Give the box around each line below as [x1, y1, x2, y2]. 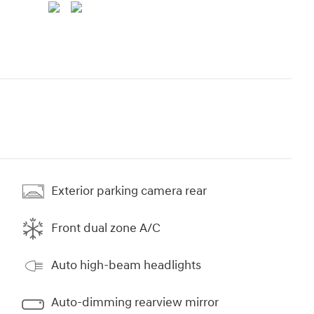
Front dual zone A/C [51, 220, 161, 237]
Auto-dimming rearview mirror [51, 294, 219, 311]
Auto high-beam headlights [51, 257, 201, 274]
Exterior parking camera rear [51, 183, 207, 200]
